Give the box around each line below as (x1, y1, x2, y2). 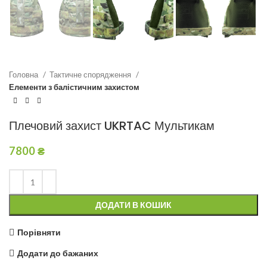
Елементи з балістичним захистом (9, 82, 139, 92)
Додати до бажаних (17, 247, 98, 258)
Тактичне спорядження (49, 69, 133, 79)
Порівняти (17, 226, 61, 237)
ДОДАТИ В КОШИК (95, 200, 172, 210)
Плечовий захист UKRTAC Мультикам (9, 117, 215, 135)
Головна (9, 69, 40, 79)
